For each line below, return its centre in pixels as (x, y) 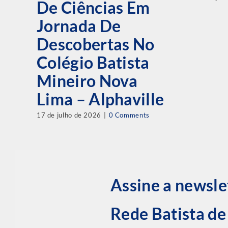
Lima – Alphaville (100, 99)
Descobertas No (95, 44)
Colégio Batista (93, 63)
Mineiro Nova (87, 81)
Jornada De (79, 26)
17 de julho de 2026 (69, 115)
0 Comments (129, 115)
